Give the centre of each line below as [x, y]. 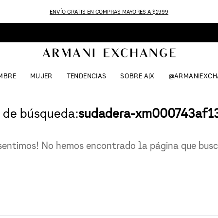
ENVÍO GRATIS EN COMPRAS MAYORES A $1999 [109, 11]
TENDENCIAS [86, 76]
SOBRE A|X [137, 76]
